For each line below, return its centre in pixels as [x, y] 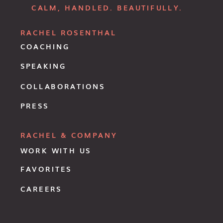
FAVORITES [46, 169]
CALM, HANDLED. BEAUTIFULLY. [107, 7]
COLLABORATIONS [63, 86]
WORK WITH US [56, 150]
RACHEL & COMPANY [69, 135]
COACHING [45, 46]
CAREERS [41, 189]
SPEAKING [44, 66]
